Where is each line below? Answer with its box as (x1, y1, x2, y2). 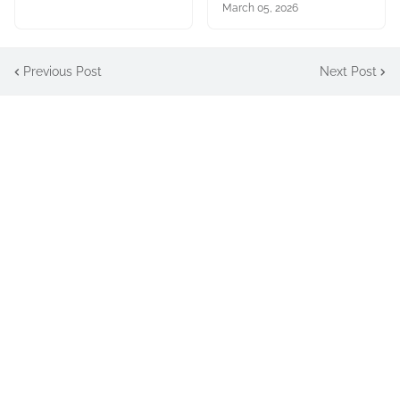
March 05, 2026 (222, 2, 298, 15)
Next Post (320, 63, 377, 79)
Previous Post (23, 63, 102, 79)
